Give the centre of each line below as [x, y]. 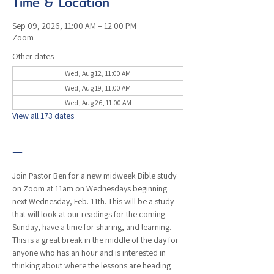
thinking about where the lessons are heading [92, 265]
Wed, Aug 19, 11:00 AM [98, 88]
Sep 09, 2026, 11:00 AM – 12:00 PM [74, 26]
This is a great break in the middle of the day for [96, 240]
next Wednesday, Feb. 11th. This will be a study [94, 201]
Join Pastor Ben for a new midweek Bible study [95, 176]
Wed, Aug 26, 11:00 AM [98, 102]
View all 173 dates [43, 116]
